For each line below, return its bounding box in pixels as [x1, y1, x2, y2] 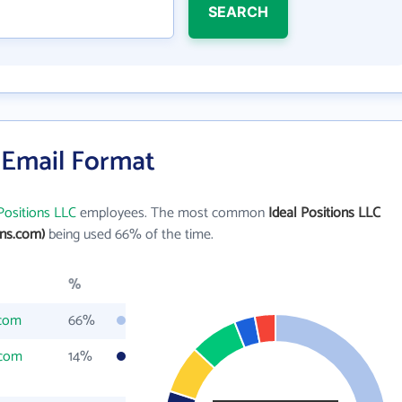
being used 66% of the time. [45, 223, 214, 247]
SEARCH [207, 3, 268, 21]
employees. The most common [76, 201, 268, 225]
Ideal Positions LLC [268, 201, 380, 225]
